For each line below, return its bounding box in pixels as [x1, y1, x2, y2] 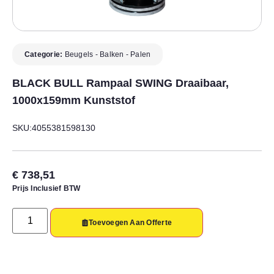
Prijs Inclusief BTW [12, 183, 81, 193]
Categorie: [24, 50, 65, 59]
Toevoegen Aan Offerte [89, 218, 172, 227]
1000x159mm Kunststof [12, 94, 135, 106]
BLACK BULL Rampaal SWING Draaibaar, [12, 76, 229, 89]
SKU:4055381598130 [12, 122, 95, 133]
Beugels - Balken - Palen [64, 50, 151, 59]
